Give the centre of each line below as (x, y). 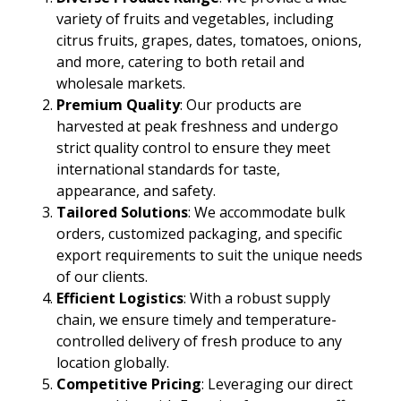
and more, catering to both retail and (180, 62)
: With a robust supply (256, 298)
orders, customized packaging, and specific (199, 234)
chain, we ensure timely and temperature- (196, 320)
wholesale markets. (120, 83)
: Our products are (240, 105)
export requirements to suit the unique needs (209, 255)
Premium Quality (118, 105)
